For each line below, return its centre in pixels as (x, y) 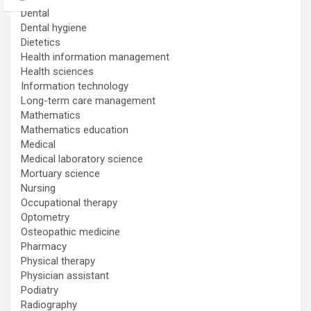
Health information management (95, 57)
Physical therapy (58, 261)
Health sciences (57, 72)
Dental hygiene (54, 28)
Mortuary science (60, 174)
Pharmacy (44, 247)
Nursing (38, 188)
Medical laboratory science (82, 159)
